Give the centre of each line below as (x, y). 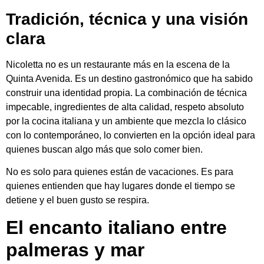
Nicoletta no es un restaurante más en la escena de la (118, 64)
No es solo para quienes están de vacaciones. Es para (120, 172)
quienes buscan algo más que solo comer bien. (104, 149)
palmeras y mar (75, 250)
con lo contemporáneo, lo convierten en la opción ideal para (131, 135)
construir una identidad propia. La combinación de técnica (126, 93)
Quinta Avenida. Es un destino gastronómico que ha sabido (129, 78)
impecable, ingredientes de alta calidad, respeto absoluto (125, 107)
